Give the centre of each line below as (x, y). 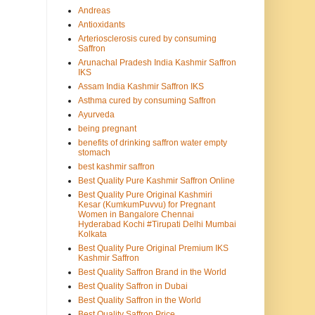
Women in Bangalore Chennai (136, 215)
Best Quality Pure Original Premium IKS (153, 249)
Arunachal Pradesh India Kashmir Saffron (157, 63)
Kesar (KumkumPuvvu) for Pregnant (147, 205)
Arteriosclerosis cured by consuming (147, 39)
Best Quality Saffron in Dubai (133, 287)
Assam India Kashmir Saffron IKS (141, 87)
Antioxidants (102, 25)
